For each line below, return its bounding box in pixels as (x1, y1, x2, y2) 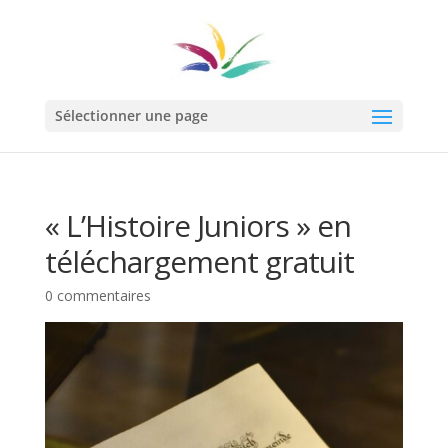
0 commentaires (44, 286, 151, 305)
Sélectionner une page (54, 106, 208, 125)
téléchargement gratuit (44, 241, 354, 282)
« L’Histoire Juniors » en (44, 205, 351, 246)
